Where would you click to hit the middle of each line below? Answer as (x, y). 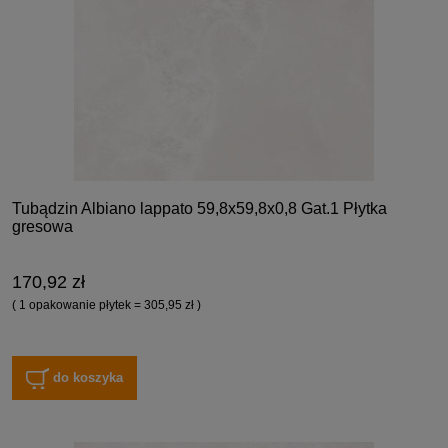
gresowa (42, 227)
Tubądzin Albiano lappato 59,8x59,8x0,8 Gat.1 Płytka (199, 209)
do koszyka (88, 377)
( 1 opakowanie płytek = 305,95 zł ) (106, 305)
